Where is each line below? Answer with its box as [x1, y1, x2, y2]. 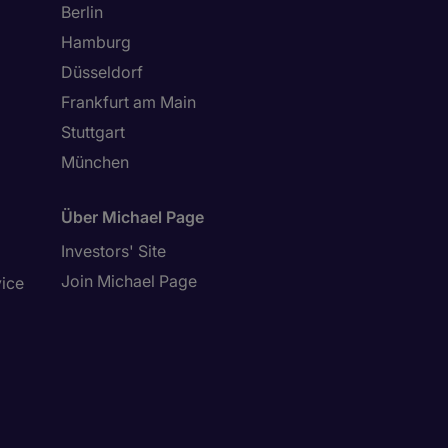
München [61, 152, 129, 172]
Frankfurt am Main [61, 92, 196, 112]
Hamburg [61, 32, 131, 52]
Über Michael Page [61, 207, 204, 227]
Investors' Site [61, 241, 166, 261]
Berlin [61, 2, 103, 22]
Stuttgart [61, 122, 125, 142]
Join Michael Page [61, 271, 197, 291]
